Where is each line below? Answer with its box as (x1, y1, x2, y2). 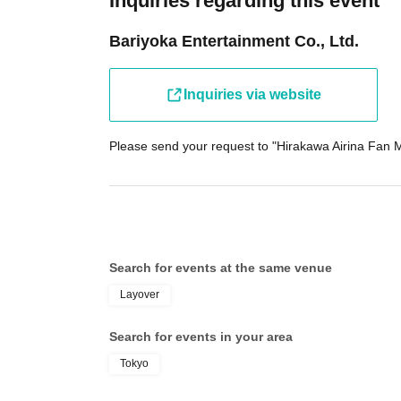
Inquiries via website (183, 87, 321, 102)
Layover (120, 288, 159, 301)
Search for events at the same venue (109, 260, 332, 275)
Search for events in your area (109, 329, 293, 344)
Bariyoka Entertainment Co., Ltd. (109, 32, 359, 50)
